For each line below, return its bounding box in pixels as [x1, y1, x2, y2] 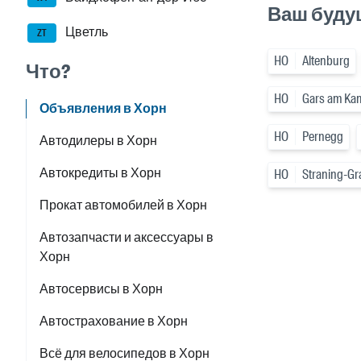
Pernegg [302, 128, 343, 146]
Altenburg [302, 52, 350, 70]
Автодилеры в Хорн [39, 132, 157, 150]
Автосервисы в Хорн [39, 280, 163, 298]
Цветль [63, 23, 108, 41]
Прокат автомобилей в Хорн [39, 197, 207, 214]
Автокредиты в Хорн [39, 164, 161, 182]
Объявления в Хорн [39, 100, 167, 118]
